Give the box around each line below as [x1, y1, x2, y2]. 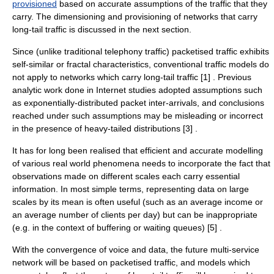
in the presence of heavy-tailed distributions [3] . [12, 124, 198, 133]
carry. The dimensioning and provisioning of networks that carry [12, 12, 257, 21]
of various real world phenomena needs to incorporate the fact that [12, 158, 270, 168]
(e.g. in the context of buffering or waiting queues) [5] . [12, 223, 222, 232]
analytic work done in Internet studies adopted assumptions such [12, 85, 262, 95]
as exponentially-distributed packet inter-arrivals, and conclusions [12, 98, 264, 108]
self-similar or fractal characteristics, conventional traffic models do [12, 59, 269, 69]
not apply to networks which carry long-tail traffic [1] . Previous [12, 72, 251, 82]
